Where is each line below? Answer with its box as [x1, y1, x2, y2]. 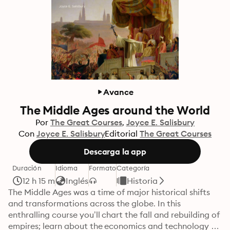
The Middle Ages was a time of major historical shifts [8, 187, 210, 197]
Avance [103, 87, 133, 97]
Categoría [117, 164, 150, 172]
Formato [88, 164, 117, 172]
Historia [127, 176, 158, 186]
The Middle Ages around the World [20, 103, 210, 118]
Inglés [65, 176, 88, 186]
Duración [12, 164, 42, 172]
